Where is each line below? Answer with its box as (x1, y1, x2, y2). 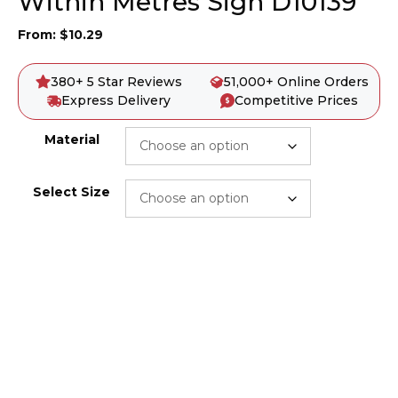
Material (44, 131, 99, 148)
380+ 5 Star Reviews (50, 74, 182, 91)
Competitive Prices (235, 92, 359, 109)
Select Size (33, 184, 110, 201)
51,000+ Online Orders (224, 74, 370, 91)
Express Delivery (61, 92, 171, 109)
